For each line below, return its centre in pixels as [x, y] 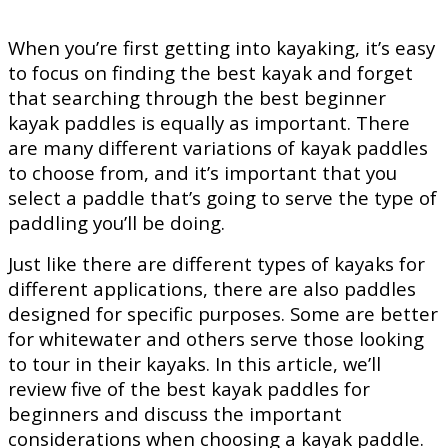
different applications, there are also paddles [212, 288]
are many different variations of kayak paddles [218, 147]
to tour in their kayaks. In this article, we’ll [194, 363]
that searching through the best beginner [197, 97]
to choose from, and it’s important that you [202, 172]
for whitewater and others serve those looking [216, 338]
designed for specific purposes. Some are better [223, 313]
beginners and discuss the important [175, 413]
